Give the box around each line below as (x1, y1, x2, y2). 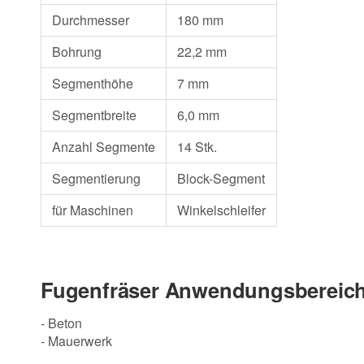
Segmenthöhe (51, 74, 133, 93)
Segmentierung (51, 169, 141, 188)
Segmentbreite (51, 106, 136, 125)
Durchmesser (51, 11, 129, 30)
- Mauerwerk (41, 331, 112, 351)
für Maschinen (51, 201, 133, 220)
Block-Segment (176, 169, 265, 188)
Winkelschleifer (176, 201, 266, 220)
